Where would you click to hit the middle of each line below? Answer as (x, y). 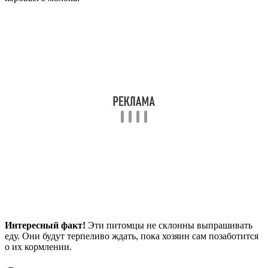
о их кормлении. (38, 247)
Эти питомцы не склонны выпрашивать (169, 226)
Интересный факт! (45, 226)
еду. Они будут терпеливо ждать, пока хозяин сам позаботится (132, 236)
